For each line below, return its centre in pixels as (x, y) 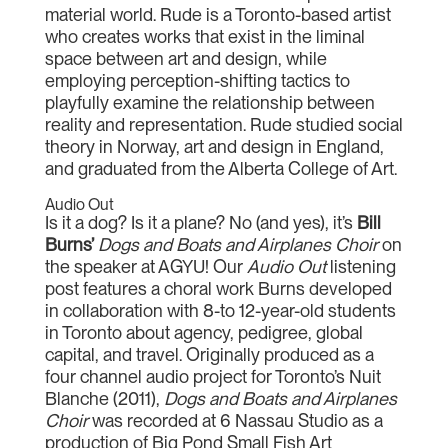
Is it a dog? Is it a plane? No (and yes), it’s (200, 222)
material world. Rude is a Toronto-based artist (217, 14)
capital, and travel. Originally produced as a (209, 354)
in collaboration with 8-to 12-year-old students (220, 310)
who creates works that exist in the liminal (204, 36)
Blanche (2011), (104, 398)
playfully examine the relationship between (209, 102)
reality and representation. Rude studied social (223, 124)
